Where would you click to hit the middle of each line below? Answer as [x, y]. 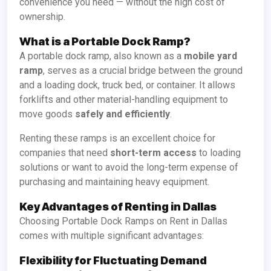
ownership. [42, 17]
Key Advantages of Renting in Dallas [118, 207]
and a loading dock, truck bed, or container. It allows [127, 85]
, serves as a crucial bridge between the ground [143, 71]
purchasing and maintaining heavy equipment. [114, 182]
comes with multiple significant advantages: [112, 236]
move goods [47, 114]
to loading [219, 153]
